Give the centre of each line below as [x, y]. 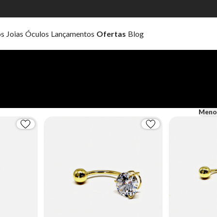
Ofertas [111, 33]
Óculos [37, 33]
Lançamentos [73, 33]
